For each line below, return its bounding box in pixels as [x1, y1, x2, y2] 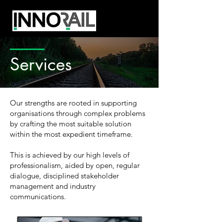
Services [10, 53, 72, 75]
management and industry [10, 181, 96, 191]
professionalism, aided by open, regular [10, 161, 140, 170]
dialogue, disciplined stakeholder [10, 171, 119, 180]
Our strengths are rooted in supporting [10, 98, 137, 108]
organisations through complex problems [10, 109, 145, 118]
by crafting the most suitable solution [10, 119, 131, 128]
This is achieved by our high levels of [10, 150, 129, 160]
